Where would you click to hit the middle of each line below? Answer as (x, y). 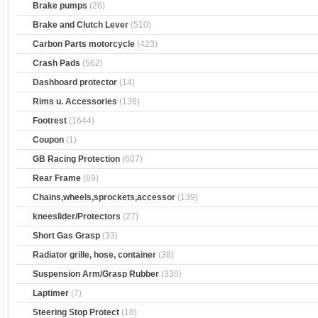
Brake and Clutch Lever (81, 25)
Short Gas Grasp (67, 236)
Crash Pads (57, 64)
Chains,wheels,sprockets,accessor (104, 198)
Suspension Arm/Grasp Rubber (96, 274)
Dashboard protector (75, 83)
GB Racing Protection (77, 159)
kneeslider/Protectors (77, 217)
